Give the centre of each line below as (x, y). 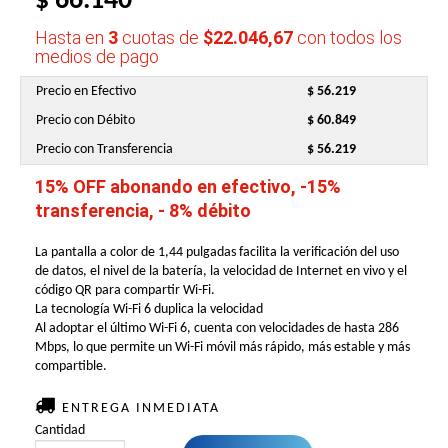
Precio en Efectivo (86, 92)
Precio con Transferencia (104, 150)
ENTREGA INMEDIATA (138, 409)
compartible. (71, 367)
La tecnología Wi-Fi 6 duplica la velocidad (149, 310)
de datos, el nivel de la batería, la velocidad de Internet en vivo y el (221, 272)
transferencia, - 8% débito (143, 211)
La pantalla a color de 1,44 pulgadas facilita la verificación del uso (217, 253)
